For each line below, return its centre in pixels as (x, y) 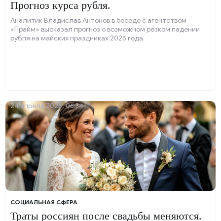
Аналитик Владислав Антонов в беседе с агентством (98, 20)
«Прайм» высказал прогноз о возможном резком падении (105, 29)
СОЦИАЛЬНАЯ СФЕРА (44, 202)
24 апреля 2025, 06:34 (47, 106)
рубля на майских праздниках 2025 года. (77, 38)
